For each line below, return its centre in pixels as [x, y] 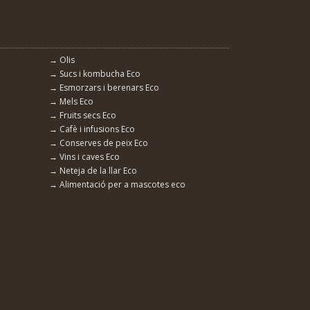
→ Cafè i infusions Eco [92, 129]
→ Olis [62, 60]
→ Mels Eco [71, 102]
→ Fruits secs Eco [83, 116]
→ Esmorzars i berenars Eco [104, 88]
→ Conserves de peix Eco [99, 143]
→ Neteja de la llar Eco [93, 171]
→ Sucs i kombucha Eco [95, 74]
